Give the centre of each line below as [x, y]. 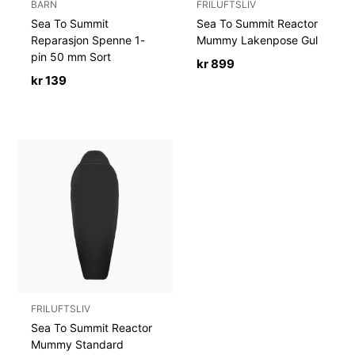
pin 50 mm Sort [71, 57]
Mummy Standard [78, 344]
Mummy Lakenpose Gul [258, 40]
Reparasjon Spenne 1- [88, 40]
